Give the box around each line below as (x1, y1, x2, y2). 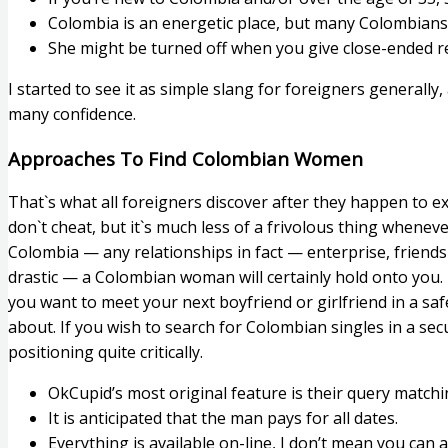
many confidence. (8, 103, 136, 126)
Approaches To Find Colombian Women (8, 145, 363, 171)
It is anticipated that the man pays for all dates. (48, 406, 398, 429)
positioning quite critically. (8, 340, 203, 363)
